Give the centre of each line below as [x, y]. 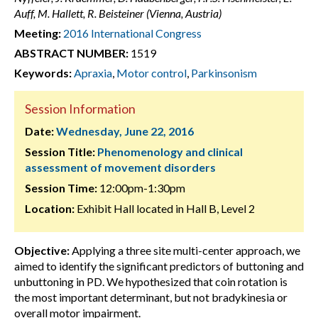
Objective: [42, 250]
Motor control [152, 73]
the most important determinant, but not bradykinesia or [151, 297]
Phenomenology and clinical [170, 152]
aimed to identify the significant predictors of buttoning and [159, 266]
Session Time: [61, 188]
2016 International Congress [132, 33]
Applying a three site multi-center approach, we [185, 250]
